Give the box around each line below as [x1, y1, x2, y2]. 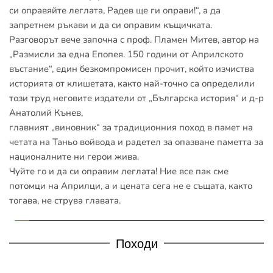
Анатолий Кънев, [9, 107, 83, 119]
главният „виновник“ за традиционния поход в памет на [9, 121, 253, 134]
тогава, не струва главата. [9, 194, 121, 207]
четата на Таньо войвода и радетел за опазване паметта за [9, 136, 263, 149]
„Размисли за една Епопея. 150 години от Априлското [9, 48, 243, 61]
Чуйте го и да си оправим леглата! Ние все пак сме [9, 165, 229, 178]
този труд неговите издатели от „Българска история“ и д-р [9, 92, 264, 105]
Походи [115, 236, 158, 251]
